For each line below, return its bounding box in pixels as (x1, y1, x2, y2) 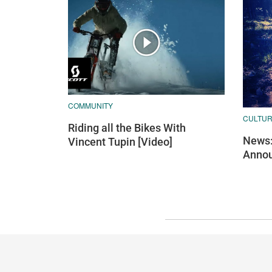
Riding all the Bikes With (68, 121, 186, 134)
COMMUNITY (68, 100, 113, 110)
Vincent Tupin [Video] (68, 135, 172, 148)
